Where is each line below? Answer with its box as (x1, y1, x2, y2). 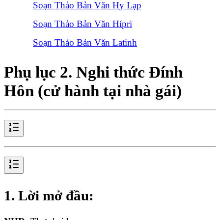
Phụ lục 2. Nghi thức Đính (4, 63, 183, 82)
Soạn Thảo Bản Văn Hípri (33, 19, 132, 29)
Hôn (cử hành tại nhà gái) (4, 82, 182, 100)
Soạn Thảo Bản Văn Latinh (33, 37, 137, 48)
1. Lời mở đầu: (4, 188, 94, 203)
